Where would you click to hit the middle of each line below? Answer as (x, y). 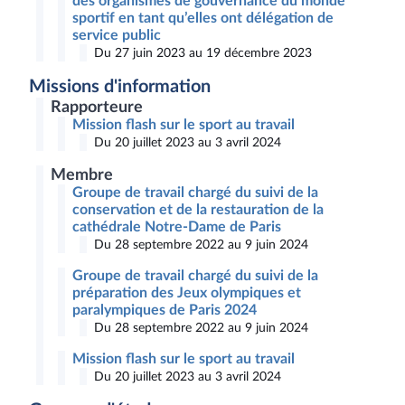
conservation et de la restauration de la (198, 210)
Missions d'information (120, 87)
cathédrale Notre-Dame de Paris (177, 227)
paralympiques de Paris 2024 (165, 310)
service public (117, 35)
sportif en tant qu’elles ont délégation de (203, 18)
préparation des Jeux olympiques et (187, 293)
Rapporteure (97, 107)
